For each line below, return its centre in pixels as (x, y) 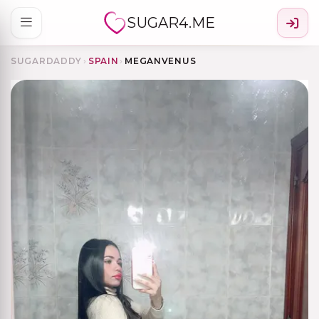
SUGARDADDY (47, 61)
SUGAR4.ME (171, 22)
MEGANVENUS (161, 61)
